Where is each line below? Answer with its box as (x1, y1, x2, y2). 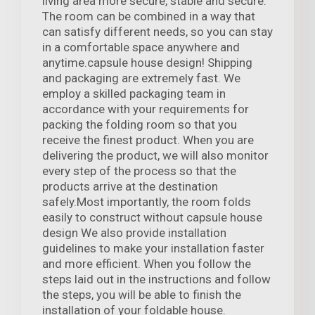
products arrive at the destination (42, 179, 218, 194)
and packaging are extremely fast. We (42, 71, 240, 86)
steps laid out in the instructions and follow (42, 272, 271, 287)
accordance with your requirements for (42, 102, 249, 117)
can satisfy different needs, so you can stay (42, 25, 273, 39)
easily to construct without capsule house (42, 210, 262, 225)
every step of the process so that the (42, 164, 236, 179)
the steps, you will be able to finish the (42, 288, 241, 302)
